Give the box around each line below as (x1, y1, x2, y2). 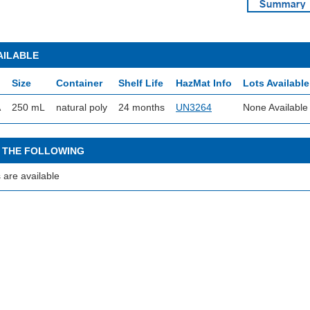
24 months (118, 102, 165, 113)
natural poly (56, 102, 107, 113)
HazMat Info (176, 77, 232, 89)
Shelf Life (118, 77, 163, 89)
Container (56, 77, 102, 89)
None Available (243, 102, 308, 113)
